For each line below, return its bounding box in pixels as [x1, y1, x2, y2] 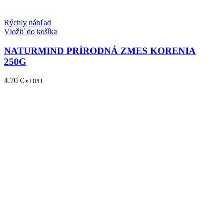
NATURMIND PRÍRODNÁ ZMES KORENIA [4, 45, 196, 56]
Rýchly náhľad [4, 18, 51, 27]
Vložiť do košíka [4, 27, 57, 36]
